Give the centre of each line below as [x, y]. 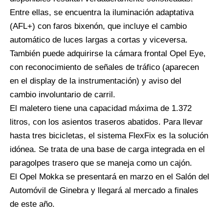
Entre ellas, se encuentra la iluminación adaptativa [102, 12]
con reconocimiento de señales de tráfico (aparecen [104, 67]
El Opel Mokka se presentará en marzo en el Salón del [109, 176]
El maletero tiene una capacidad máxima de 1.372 [101, 108]
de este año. [32, 204]
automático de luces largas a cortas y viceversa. [99, 40]
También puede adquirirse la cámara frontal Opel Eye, [108, 53]
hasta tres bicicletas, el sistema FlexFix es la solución [109, 135]
